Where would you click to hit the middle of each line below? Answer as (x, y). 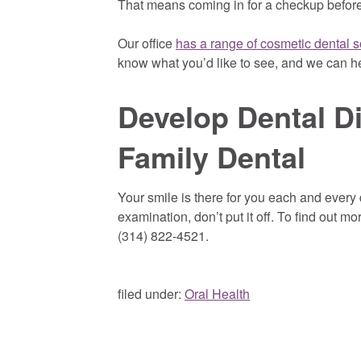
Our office (147, 43)
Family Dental (212, 157)
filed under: (151, 293)
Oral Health (217, 293)
